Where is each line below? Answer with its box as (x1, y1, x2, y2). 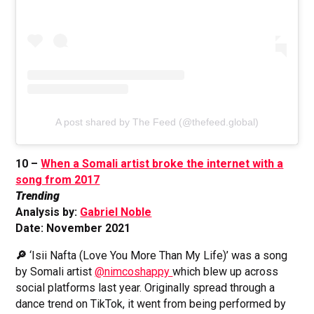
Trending (15, 189, 60, 203)
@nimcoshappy (95, 264, 173, 278)
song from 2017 (15, 172, 100, 186)
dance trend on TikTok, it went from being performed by (15, 296, 287, 310)
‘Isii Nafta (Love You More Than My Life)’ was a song (29, 248, 288, 262)
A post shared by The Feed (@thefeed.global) (55, 116, 259, 128)
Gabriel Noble (80, 205, 152, 219)
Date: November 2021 (15, 221, 131, 235)
